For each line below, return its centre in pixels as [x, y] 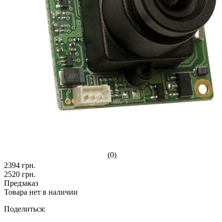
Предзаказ [21, 183]
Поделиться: [25, 209]
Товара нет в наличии [41, 192]
